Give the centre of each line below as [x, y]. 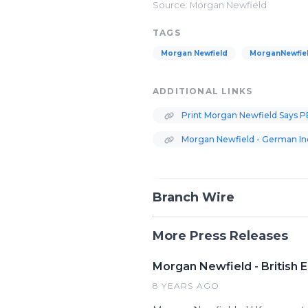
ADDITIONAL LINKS [203, 91]
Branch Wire [194, 197]
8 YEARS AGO [186, 286]
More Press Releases [220, 236]
